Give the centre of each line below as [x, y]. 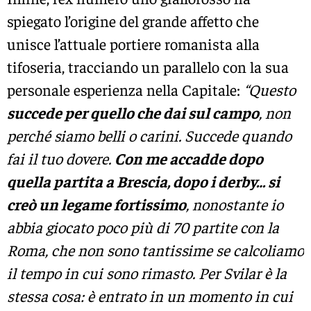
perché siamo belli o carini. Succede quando [149, 136]
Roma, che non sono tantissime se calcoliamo [155, 250]
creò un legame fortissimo [96, 204]
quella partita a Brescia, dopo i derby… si [143, 182]
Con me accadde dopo [189, 159]
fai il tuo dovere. [61, 159]
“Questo [270, 90]
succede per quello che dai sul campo [133, 113]
